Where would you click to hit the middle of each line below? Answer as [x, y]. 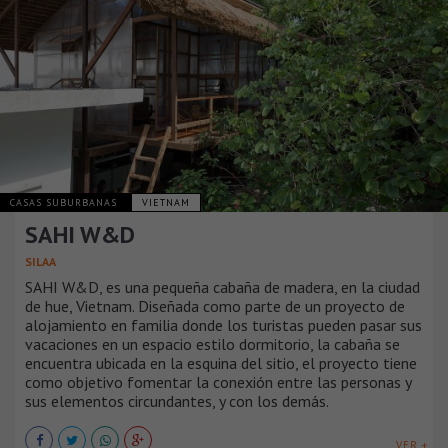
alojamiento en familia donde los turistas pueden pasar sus [223, 325]
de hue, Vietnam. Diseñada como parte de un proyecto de [215, 306]
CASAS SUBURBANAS [65, 203]
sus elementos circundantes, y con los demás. [177, 401]
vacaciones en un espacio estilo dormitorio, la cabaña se [212, 344]
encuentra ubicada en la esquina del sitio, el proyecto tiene [221, 363]
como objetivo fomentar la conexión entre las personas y [218, 382]
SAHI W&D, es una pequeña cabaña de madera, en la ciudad [222, 287]
